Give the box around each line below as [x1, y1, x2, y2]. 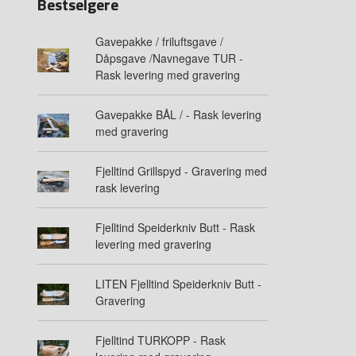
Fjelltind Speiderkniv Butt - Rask [95, 219, 255, 236]
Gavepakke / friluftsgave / [95, 33, 223, 50]
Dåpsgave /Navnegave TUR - [95, 50, 243, 67]
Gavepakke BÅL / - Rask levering [95, 106, 261, 123]
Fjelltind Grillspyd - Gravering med [95, 163, 267, 180]
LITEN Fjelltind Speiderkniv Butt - [95, 276, 261, 292]
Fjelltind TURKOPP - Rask [95, 332, 226, 349]
